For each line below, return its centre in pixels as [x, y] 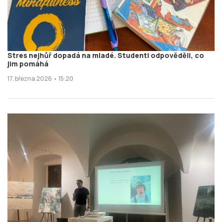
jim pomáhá [28, 64]
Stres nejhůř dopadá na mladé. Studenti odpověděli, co [106, 55]
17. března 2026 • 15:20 [40, 79]
